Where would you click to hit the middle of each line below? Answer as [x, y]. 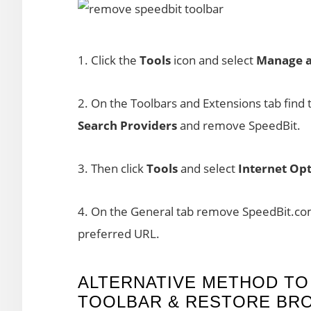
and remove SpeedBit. [240, 125]
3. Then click [112, 168]
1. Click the [109, 60]
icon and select [213, 60]
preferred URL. [119, 234]
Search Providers [129, 125]
